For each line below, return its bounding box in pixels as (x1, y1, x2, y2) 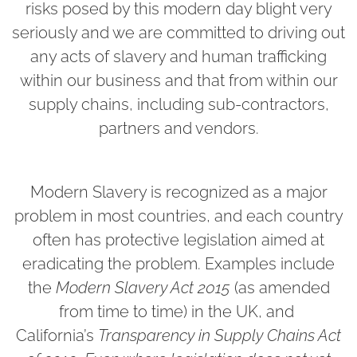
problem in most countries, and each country (14, 206, 343, 226)
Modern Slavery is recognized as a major (29, 182, 328, 202)
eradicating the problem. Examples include (22, 253, 335, 273)
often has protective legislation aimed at (33, 229, 324, 249)
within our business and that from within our (19, 70, 338, 90)
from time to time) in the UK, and (59, 301, 298, 321)
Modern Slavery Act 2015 (55, 277, 230, 297)
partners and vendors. (98, 118, 259, 138)
